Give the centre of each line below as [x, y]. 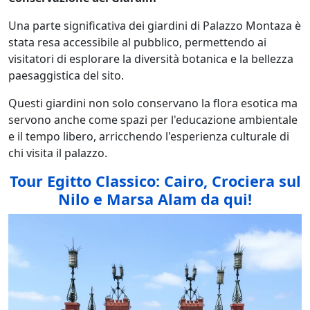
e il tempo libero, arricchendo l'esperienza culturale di [149, 136]
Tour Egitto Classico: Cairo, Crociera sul [155, 181]
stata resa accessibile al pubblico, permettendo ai [137, 42]
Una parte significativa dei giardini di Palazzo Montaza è [155, 25]
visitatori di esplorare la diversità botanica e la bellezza [151, 58]
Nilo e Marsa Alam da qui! [155, 199]
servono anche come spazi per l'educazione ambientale [153, 119]
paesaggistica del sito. [66, 75]
